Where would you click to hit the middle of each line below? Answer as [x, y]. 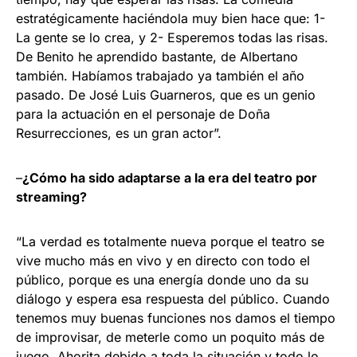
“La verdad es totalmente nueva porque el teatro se [170, 242]
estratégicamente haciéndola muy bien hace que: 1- [171, 19]
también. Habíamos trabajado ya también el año [160, 76]
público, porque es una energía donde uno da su [162, 280]
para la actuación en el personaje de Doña [143, 114]
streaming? [51, 197]
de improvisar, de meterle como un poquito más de [170, 337]
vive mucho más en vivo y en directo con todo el [163, 261]
